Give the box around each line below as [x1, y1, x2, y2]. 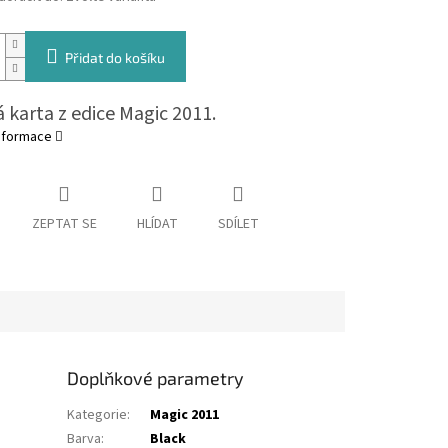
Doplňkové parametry [67, 367, 245, 390]
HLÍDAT [136, 214, 178, 235]
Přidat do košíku [64, 49, 165, 67]
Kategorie [67, 405, 128, 426]
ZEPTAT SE [31, 214, 97, 235]
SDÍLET [217, 214, 259, 235]
